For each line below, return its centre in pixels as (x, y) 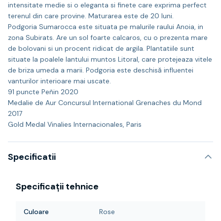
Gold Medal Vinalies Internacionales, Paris (75, 124)
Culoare (36, 212)
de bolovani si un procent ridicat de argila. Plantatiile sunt (101, 48)
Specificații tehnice (57, 186)
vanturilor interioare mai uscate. (59, 81)
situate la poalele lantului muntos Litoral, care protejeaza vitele (110, 59)
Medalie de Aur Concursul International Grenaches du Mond (105, 103)
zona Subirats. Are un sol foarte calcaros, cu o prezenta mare (108, 37)
